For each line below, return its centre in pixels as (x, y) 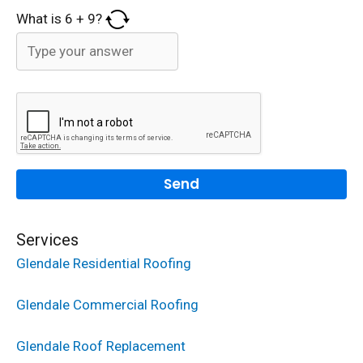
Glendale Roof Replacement (101, 346)
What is (41, 18)
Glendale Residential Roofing (104, 264)
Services (47, 240)
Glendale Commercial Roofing (107, 305)
